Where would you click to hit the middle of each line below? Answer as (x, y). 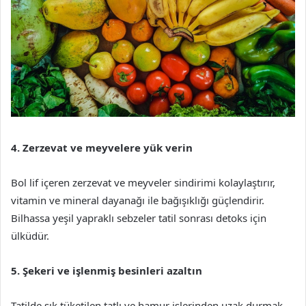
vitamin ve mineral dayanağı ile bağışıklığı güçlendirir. (138, 200)
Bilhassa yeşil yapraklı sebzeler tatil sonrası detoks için (139, 218)
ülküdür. (30, 236)
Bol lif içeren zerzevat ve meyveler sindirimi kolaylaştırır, (143, 183)
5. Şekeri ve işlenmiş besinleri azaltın (107, 271)
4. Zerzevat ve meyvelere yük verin (102, 148)
